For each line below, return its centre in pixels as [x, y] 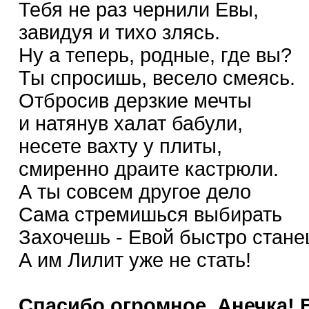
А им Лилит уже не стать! [135, 260]
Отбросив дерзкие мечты [135, 100]
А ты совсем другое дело [135, 191]
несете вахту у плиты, [120, 146]
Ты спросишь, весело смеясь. [157, 78]
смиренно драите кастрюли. [149, 169]
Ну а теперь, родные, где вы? [155, 55]
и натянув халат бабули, [131, 123]
